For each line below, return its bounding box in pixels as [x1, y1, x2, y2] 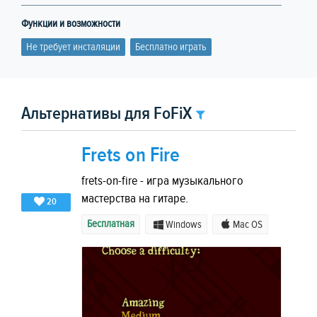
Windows [166, 219, 202, 231]
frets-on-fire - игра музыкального [81, 173, 243, 189]
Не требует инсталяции [26, 40, 120, 53]
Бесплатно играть [135, 40, 207, 53]
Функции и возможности [21, 17, 120, 30]
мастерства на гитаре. [81, 191, 188, 207]
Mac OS [233, 219, 263, 231]
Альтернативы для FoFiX [21, 103, 192, 124]
